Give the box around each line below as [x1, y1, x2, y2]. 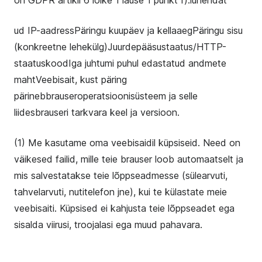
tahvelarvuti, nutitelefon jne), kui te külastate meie [14, 186, 227, 198]
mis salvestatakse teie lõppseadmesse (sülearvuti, [14, 170, 227, 181]
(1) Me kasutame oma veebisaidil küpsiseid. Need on [14, 137, 240, 149]
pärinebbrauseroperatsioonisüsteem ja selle [14, 90, 198, 102]
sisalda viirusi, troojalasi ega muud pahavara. [14, 219, 202, 230]
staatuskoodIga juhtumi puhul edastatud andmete [14, 57, 226, 69]
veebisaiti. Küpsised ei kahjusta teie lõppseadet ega [14, 202, 235, 214]
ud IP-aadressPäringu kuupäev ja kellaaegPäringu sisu [14, 25, 243, 36]
